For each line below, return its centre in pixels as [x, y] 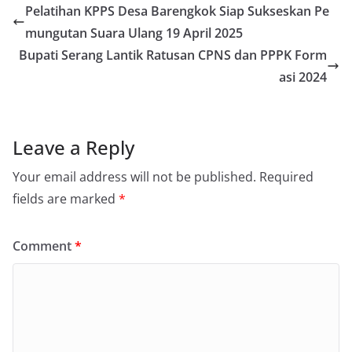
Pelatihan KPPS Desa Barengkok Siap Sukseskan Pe [177, 11]
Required [286, 177]
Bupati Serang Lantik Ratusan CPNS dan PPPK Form [173, 55]
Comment [44, 246]
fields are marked [66, 199]
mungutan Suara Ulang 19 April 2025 [134, 33]
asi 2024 [303, 77]
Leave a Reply [73, 148]
